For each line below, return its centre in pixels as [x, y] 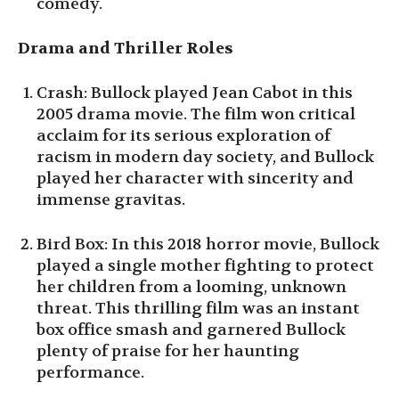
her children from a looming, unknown [191, 287]
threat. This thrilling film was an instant [198, 308]
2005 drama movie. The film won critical [196, 114]
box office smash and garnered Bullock [191, 330]
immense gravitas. [111, 199]
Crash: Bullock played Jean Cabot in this [195, 93]
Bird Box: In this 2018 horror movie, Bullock [208, 244]
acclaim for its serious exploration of [183, 135]
